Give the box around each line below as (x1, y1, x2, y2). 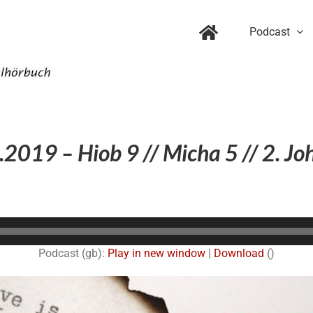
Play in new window (108, 246, 205, 260)
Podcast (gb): (38, 246, 108, 260)
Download (214, 246, 264, 260)
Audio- (156, 217, 187, 231)
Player (156, 234, 187, 248)
